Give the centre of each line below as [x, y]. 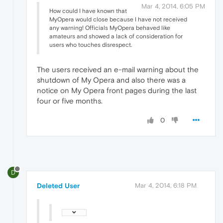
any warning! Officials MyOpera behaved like [110, 28]
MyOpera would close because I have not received [118, 19]
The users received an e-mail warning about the [118, 69]
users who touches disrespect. [91, 45]
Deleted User [58, 185]
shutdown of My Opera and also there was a [111, 80]
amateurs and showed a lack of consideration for [116, 36]
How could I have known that [88, 11]
